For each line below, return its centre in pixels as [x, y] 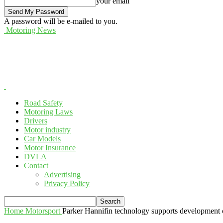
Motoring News [31, 30]
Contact [36, 166]
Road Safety [43, 103]
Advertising [62, 174]
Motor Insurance [50, 148]
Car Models [42, 139]
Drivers [36, 121]
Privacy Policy [67, 183]
